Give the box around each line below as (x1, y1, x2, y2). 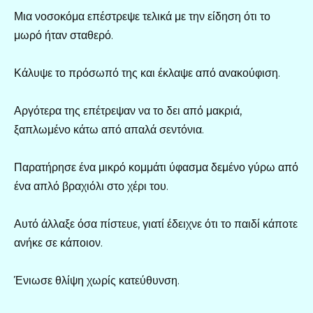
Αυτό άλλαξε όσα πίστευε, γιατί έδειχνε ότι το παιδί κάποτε (14, 217, 298, 231)
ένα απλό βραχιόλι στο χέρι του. (14, 180, 168, 194)
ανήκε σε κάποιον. (14, 236, 103, 250)
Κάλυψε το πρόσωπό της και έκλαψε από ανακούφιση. (14, 66, 280, 80)
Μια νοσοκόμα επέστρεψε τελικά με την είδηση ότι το (14, 9, 270, 23)
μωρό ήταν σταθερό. (14, 28, 113, 42)
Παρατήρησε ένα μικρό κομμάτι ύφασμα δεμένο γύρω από (14, 161, 298, 175)
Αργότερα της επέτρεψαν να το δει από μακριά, (14, 103, 242, 117)
